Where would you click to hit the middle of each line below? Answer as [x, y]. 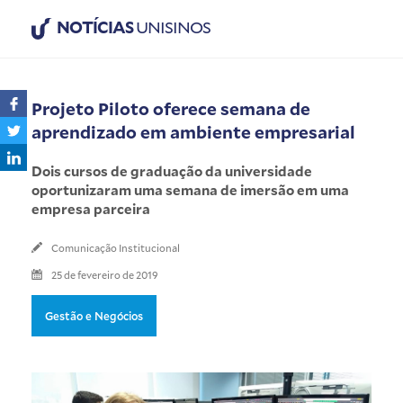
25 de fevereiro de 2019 [105, 274]
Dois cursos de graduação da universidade [172, 170]
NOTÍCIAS [95, 27]
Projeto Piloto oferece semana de [171, 108]
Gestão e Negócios [94, 315]
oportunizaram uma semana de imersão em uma [190, 189]
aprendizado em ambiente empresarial [193, 131]
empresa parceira [91, 208]
